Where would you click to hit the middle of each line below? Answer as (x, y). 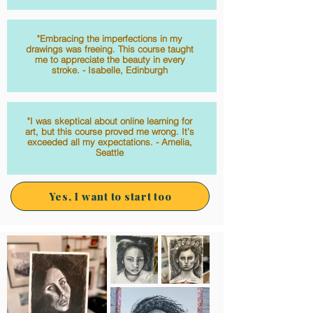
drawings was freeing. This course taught (110, 49)
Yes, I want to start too (110, 196)
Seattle (110, 152)
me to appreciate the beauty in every (110, 59)
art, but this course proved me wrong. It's (110, 131)
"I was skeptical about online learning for (110, 121)
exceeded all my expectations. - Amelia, (110, 142)
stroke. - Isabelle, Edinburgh (110, 70)
